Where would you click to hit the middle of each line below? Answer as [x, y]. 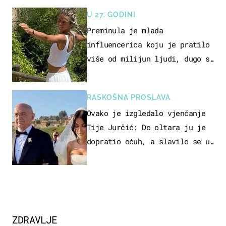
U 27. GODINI [111, 14]
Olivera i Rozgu [119, 155]
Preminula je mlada [125, 30]
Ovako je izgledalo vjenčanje [146, 113]
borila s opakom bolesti [136, 72]
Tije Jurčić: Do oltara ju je [146, 127]
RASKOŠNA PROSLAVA [129, 97]
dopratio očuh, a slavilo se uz [150, 141]
